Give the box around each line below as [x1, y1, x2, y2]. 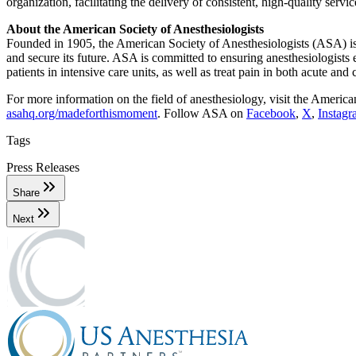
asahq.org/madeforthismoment [6, 106, 157, 120]
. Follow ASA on [157, 106, 246, 120]
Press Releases [6, 160, 79, 174]
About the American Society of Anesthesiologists [6, 21, 264, 36]
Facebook [246, 106, 296, 120]
